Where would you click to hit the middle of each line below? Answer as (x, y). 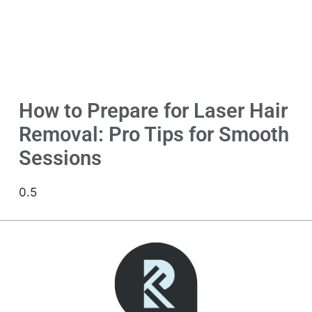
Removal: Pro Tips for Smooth (154, 135)
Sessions (60, 158)
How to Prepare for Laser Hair (153, 111)
